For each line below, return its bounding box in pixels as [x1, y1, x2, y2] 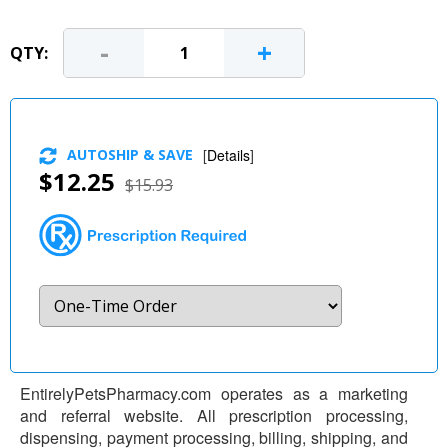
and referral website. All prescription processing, [20, 403, 408, 427]
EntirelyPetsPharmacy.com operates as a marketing [20, 381, 408, 405]
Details [207, 144, 250, 165]
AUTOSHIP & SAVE [67, 144, 193, 164]
